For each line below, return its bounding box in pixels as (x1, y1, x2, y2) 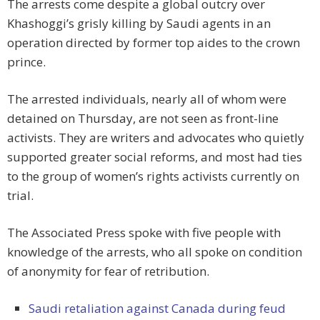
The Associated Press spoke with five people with (7, 224, 281, 241)
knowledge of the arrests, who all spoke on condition (7, 244, 302, 261)
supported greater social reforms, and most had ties (7, 149, 302, 166)
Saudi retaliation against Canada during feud (29, 300, 286, 317)
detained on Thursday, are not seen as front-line (7, 110, 279, 127)
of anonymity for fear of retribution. (7, 263, 209, 280)
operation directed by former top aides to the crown (7, 34, 300, 51)
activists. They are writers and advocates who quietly (7, 129, 304, 146)
